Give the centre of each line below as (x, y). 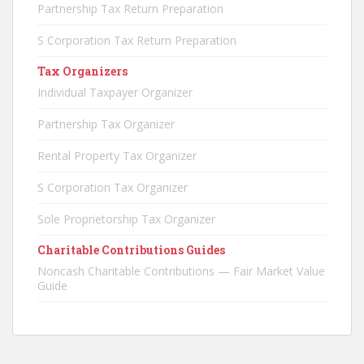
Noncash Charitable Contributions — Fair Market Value (181, 271)
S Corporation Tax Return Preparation (137, 40)
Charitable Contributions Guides (131, 250)
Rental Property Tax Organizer (117, 156)
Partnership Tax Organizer (106, 124)
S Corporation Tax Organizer (113, 187)
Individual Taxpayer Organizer (115, 92)
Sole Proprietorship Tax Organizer (126, 219)
